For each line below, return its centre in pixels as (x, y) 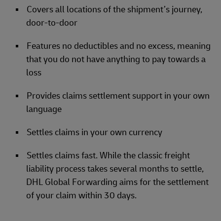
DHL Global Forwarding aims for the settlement (117, 182)
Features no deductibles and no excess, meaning (119, 46)
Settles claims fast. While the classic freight (108, 155)
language (44, 109)
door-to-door (52, 23)
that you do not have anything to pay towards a (116, 59)
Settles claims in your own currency (94, 132)
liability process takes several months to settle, (115, 169)
